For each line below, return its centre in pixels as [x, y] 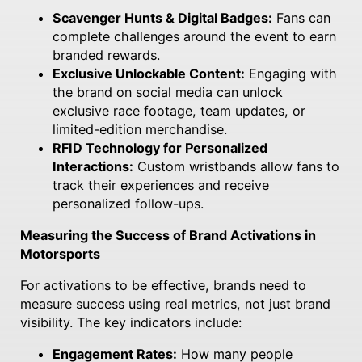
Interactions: [93, 166]
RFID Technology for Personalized [160, 147]
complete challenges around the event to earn [194, 36]
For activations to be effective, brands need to [163, 285]
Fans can [301, 17]
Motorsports [60, 253]
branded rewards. [106, 55]
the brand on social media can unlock [167, 92]
